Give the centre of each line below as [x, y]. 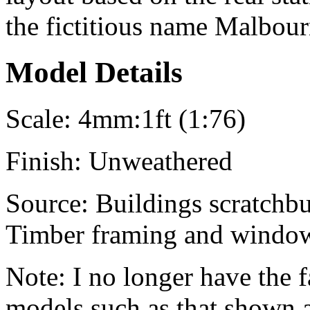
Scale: [38, 118]
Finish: [44, 161]
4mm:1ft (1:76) [158, 118]
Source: [47, 203]
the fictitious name [110, 26]
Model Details [94, 72]
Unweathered [157, 161]
